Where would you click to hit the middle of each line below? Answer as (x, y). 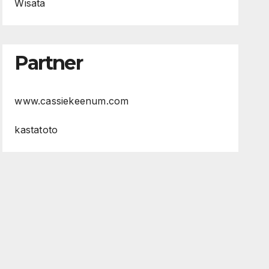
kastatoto (36, 130)
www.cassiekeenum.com (72, 101)
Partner (49, 63)
